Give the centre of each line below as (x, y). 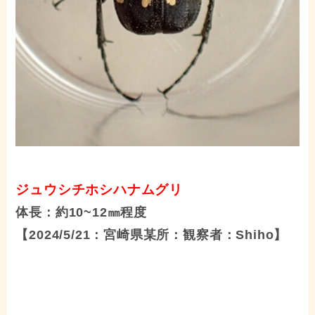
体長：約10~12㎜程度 (82, 213)
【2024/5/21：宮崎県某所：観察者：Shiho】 (152, 235)
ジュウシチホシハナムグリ (99, 190)
